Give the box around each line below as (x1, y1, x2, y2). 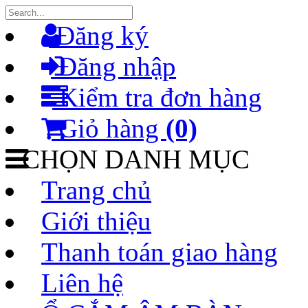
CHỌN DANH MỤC (15, 144, 250, 174)
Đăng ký (49, 21, 149, 50)
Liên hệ (41, 268, 124, 298)
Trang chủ (41, 175, 152, 205)
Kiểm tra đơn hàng (52, 82, 263, 112)
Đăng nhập (51, 52, 177, 81)
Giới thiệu (41, 206, 152, 236)
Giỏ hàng (52, 113, 166, 143)
